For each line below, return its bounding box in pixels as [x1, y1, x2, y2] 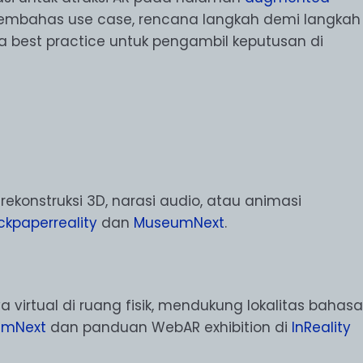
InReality [292, 318, 351, 338]
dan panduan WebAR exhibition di [46, 318, 292, 338]
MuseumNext [134, 212, 224, 233]
